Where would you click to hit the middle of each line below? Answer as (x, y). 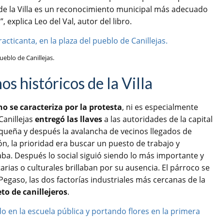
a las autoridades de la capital (157, 119)
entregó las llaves (69, 119)
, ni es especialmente (160, 107)
